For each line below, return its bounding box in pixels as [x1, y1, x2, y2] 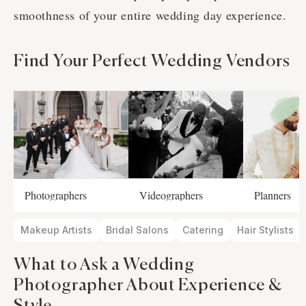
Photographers [25, 188, 87, 203]
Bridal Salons [106, 224, 169, 236]
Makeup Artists [20, 224, 92, 236]
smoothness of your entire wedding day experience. [14, 7, 287, 24]
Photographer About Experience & [14, 277, 282, 295]
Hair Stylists [237, 224, 294, 236]
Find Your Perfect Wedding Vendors [14, 53, 290, 71]
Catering [182, 224, 223, 236]
